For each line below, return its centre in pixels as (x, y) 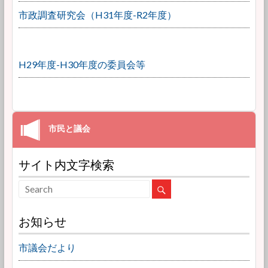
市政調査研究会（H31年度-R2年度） (97, 15)
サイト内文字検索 (66, 165)
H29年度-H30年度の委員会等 (82, 64)
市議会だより (47, 247)
